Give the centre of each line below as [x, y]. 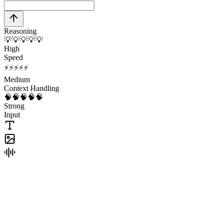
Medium [17, 79]
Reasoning [20, 31]
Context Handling [32, 88]
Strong [14, 106]
